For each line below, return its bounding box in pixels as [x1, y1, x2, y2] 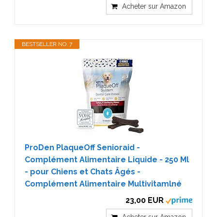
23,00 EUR [125, 195, 164, 205]
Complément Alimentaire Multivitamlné [25, 179, 182, 188]
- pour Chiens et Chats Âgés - [25, 167, 140, 176]
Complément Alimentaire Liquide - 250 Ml [25, 155, 189, 164]
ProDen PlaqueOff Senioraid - [25, 142, 140, 152]
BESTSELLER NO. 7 [22, 40, 72, 47]
